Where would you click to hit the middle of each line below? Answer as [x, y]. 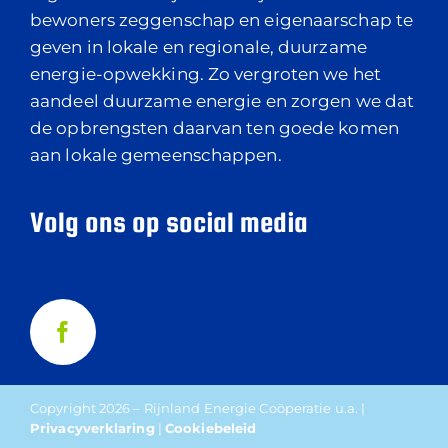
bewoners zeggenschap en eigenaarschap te [222, 20]
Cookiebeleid [211, 428]
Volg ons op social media [169, 222]
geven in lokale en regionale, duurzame [198, 47]
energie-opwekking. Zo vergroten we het [205, 74]
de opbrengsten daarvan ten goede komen [214, 128]
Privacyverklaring [92, 428]
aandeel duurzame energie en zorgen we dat [222, 101]
